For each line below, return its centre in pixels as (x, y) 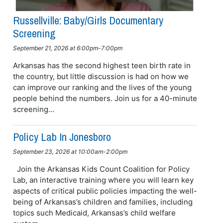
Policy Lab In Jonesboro (62, 137)
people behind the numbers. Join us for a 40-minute (105, 98)
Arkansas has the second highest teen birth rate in (102, 65)
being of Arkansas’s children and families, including (103, 202)
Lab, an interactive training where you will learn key (103, 180)
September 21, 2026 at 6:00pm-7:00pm (67, 48)
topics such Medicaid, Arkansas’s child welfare (94, 213)
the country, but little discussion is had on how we (101, 76)
